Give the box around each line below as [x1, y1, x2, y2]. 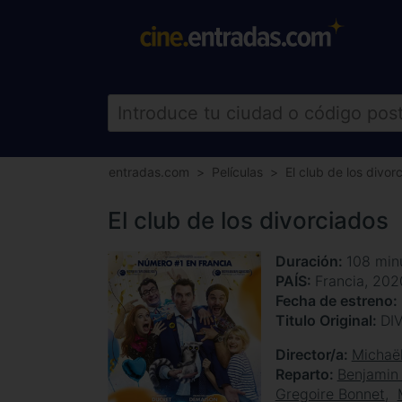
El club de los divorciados [108, 206, 389, 234]
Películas [212, 164, 263, 179]
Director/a [275, 345, 344, 363]
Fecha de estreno [275, 292, 393, 310]
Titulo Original [275, 311, 372, 329]
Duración [275, 252, 338, 270]
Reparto [275, 365, 329, 383]
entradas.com [109, 164, 189, 179]
